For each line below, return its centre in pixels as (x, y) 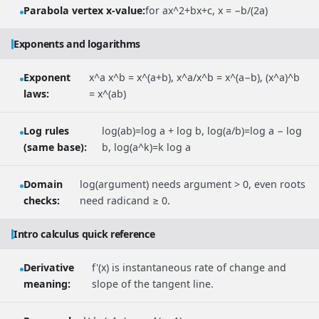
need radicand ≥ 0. (125, 201)
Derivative (49, 268)
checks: (42, 201)
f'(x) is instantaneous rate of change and (189, 268)
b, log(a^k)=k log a (147, 147)
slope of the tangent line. (152, 284)
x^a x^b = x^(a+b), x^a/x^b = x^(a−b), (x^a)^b (195, 78)
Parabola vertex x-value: (84, 11)
